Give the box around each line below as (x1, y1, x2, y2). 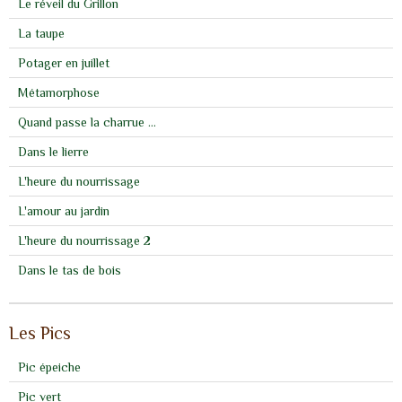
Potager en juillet (18, 55, 109, 70)
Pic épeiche (18, 359, 81, 374)
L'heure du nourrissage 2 (18, 232, 151, 248)
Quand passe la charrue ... (18, 114, 156, 129)
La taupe (18, 25, 65, 40)
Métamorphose (18, 84, 100, 100)
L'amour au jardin (18, 203, 109, 218)
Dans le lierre (18, 144, 89, 159)
